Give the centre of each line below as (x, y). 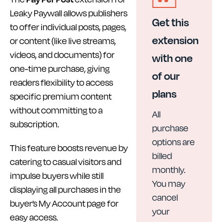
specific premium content (61, 96)
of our (166, 75)
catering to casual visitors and (66, 162)
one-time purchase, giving (60, 68)
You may (168, 183)
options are (173, 142)
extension (175, 40)
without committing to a (56, 110)
